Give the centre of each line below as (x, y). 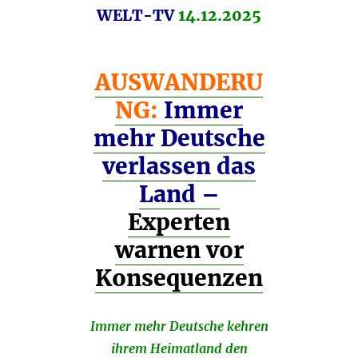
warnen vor (179, 251)
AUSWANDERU (179, 83)
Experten (179, 223)
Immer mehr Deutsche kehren (179, 326)
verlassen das (179, 167)
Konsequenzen (179, 278)
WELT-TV (137, 16)
